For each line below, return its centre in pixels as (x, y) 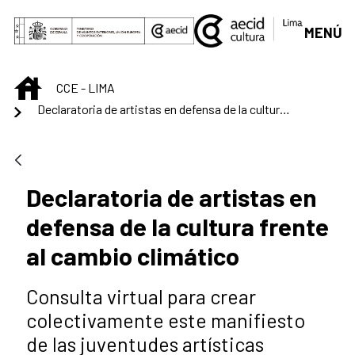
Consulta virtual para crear (141, 296)
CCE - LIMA (86, 88)
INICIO (57, 85)
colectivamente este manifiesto (166, 320)
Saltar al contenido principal (92, 17)
